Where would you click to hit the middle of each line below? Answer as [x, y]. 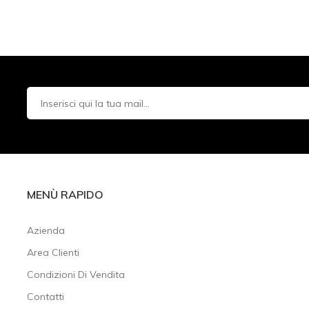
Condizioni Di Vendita [76, 275]
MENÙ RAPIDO [65, 195]
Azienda [46, 230]
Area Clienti [53, 252]
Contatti [46, 297]
